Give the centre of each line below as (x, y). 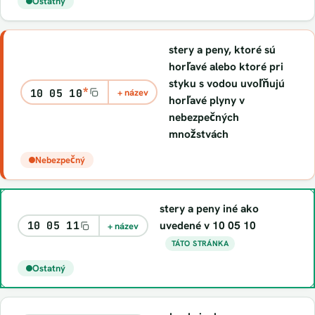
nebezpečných (204, 117)
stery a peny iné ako (209, 208)
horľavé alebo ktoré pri (226, 66)
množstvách (199, 134)
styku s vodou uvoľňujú (227, 83)
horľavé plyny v (207, 100)
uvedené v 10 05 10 (207, 225)
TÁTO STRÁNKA (200, 243)
